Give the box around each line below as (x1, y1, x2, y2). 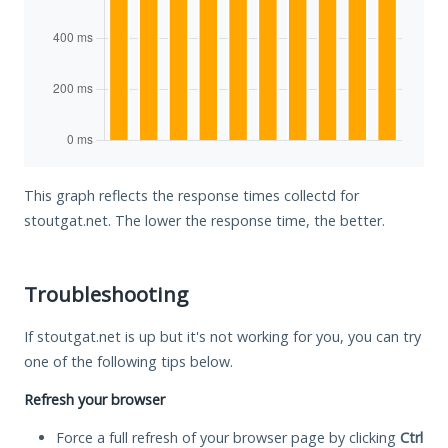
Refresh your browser (24, 389, 165, 409)
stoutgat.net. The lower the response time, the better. (24, 210, 385, 230)
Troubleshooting (24, 279, 188, 308)
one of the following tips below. (24, 351, 233, 371)
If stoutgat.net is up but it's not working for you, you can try (24, 326, 421, 346)
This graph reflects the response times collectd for (24, 185, 359, 205)
